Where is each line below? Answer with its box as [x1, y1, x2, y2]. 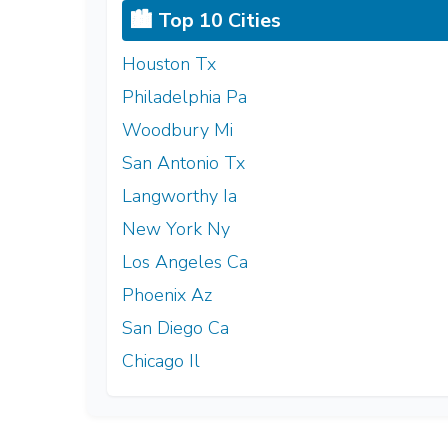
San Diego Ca [122, 315, 229, 340]
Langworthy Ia [122, 183, 237, 208]
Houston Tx [122, 51, 216, 76]
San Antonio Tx [122, 150, 245, 175]
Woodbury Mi [122, 117, 233, 142]
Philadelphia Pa [122, 84, 247, 109]
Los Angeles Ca [122, 249, 248, 274]
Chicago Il [122, 348, 200, 373]
